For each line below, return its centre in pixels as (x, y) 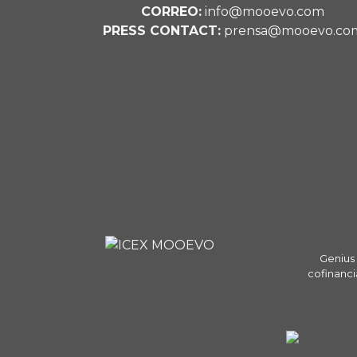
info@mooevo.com (263, 11)
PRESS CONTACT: (161, 30)
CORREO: (171, 11)
